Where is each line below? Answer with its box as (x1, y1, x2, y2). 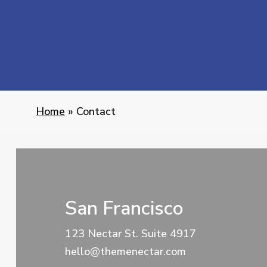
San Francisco (64, 195, 184, 221)
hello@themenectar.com (64, 244, 186, 259)
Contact (76, 104, 116, 119)
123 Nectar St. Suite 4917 (64, 226, 196, 241)
